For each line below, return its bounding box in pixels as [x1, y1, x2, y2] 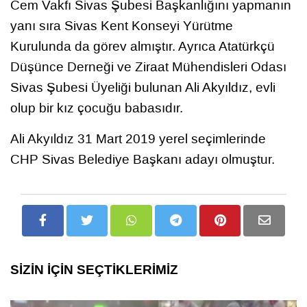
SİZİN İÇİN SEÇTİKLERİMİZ [10, 260, 178, 280]
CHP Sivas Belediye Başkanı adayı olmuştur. [10, 150, 275, 168]
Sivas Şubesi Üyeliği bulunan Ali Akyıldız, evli [10, 78, 275, 96]
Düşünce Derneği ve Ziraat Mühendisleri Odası [10, 58, 286, 75]
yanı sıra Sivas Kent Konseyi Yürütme [10, 16, 233, 34]
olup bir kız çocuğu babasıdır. [10, 99, 183, 116]
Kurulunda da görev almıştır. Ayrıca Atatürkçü [10, 37, 275, 55]
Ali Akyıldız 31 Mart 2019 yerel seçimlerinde [10, 130, 266, 147]
